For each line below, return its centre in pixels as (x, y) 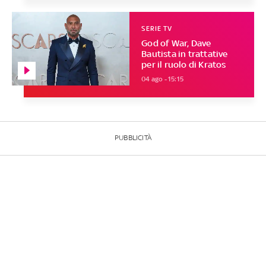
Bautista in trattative (185, 53)
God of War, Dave (176, 43)
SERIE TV (157, 28)
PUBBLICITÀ (133, 138)
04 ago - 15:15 (163, 79)
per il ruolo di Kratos (184, 64)
